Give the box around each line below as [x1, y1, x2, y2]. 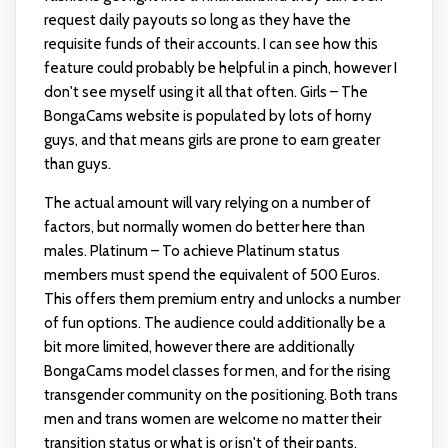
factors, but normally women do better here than [43, 218, 365, 237]
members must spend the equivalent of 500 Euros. [43, 266, 380, 285]
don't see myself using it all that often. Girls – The [43, 83, 368, 102]
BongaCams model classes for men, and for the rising [43, 362, 390, 381]
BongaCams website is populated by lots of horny [43, 107, 372, 126]
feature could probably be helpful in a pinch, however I [43, 59, 397, 78]
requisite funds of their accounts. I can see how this [43, 35, 378, 54]
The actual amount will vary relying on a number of [43, 194, 371, 213]
